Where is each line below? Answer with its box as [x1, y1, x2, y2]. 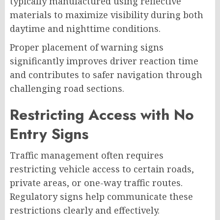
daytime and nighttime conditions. [10, 23, 161, 35]
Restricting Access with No [10, 104, 194, 126]
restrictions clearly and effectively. [10, 204, 160, 217]
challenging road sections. [10, 82, 124, 95]
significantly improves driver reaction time [10, 55, 198, 67]
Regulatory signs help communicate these [10, 191, 193, 203]
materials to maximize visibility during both [10, 9, 203, 21]
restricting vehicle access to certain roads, [10, 163, 194, 175]
